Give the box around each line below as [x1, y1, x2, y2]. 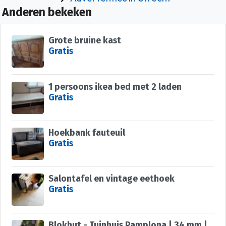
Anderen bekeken [2, 6, 92, 20]
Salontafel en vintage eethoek [48, 174, 175, 185]
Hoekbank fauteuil [48, 127, 125, 138]
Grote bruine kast [48, 35, 121, 46]
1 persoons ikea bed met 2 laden [48, 81, 182, 92]
